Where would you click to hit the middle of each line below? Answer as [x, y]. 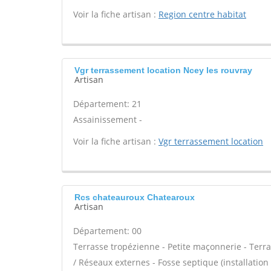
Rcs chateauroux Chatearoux [135, 197]
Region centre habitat [202, 14]
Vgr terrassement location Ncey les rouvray [163, 70]
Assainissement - [108, 119]
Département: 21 [107, 104]
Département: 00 [107, 231]
